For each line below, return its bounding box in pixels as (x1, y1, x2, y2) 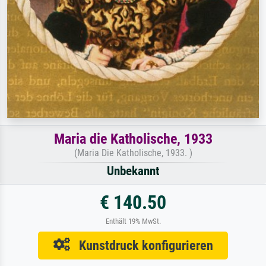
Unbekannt (107, 164, 159, 179)
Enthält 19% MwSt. (105, 217, 161, 226)
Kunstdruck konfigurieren (69, 237, 213, 254)
